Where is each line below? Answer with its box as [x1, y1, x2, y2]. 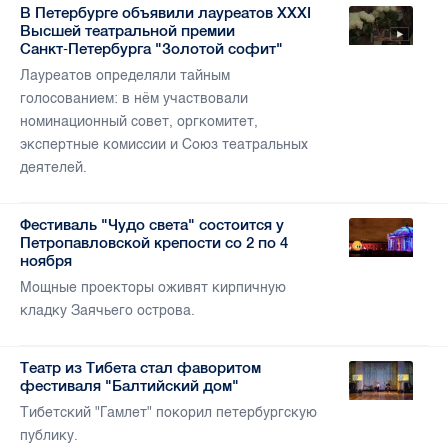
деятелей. [20, 159, 87, 177]
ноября [20, 252, 72, 270]
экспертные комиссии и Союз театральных [20, 136, 308, 154]
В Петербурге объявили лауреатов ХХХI [20, 4, 311, 22]
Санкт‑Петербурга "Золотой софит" [20, 40, 283, 58]
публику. [20, 427, 78, 445]
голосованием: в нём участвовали [20, 90, 248, 108]
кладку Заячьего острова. [20, 302, 195, 320]
